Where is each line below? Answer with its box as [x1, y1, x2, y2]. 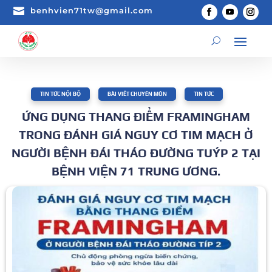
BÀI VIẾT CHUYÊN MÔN [107, 90, 167, 97]
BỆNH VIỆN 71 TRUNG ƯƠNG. [52, 163, 220, 178]
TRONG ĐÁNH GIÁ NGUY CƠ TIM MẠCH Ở [19, 127, 253, 141]
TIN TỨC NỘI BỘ [40, 90, 81, 97]
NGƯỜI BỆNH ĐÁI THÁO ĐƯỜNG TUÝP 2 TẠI [12, 145, 260, 160]
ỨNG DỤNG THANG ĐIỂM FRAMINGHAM [22, 109, 250, 123]
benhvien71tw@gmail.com [30, 5, 154, 15]
